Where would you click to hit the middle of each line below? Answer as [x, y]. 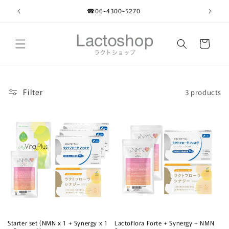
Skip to [28, 7]
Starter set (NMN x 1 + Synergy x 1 [58, 223]
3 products [203, 92]
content [30, 16]
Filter [33, 92]
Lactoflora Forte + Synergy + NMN [165, 223]
